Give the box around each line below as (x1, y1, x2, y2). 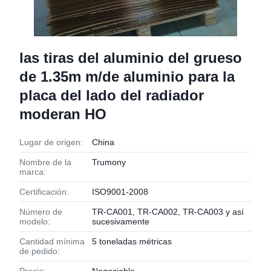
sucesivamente (92, 217, 149, 226)
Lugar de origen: (19, 137, 83, 147)
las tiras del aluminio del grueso (19, 50, 242, 66)
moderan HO (19, 106, 106, 122)
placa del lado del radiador (19, 87, 204, 103)
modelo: (19, 217, 50, 226)
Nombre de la (19, 157, 71, 167)
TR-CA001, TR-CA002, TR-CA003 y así (92, 207, 244, 217)
